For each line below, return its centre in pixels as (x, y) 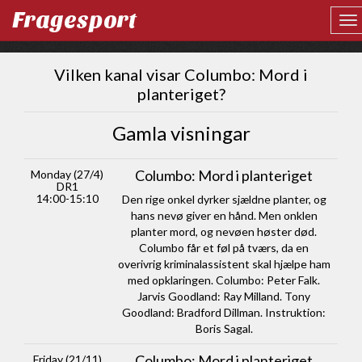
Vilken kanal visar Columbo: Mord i (181, 74)
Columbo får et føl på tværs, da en (224, 247)
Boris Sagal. (224, 328)
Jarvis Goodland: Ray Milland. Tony (224, 296)
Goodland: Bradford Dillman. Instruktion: (224, 312)
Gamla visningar (181, 133)
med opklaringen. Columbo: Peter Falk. (224, 280)
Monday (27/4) (67, 174)
